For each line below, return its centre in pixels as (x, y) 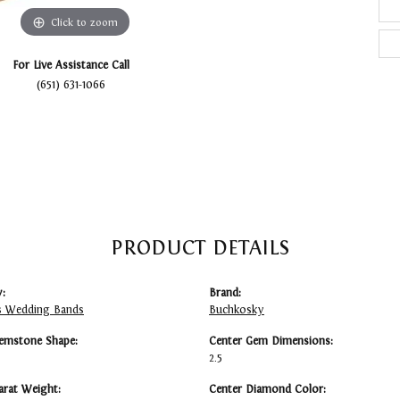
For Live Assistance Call (71, 66)
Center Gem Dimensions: (271, 342)
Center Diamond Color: (267, 390)
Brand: (225, 293)
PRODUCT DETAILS (200, 248)
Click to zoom (84, 22)
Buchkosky (237, 310)
